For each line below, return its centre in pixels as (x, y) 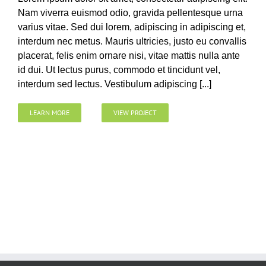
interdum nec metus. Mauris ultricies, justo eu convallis (132, 42)
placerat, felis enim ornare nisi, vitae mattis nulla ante (129, 56)
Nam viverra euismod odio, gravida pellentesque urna (130, 13)
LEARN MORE (50, 113)
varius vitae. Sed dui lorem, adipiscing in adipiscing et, (132, 27)
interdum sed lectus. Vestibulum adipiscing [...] (115, 84)
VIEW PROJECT (135, 113)
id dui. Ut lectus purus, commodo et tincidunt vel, (119, 70)
